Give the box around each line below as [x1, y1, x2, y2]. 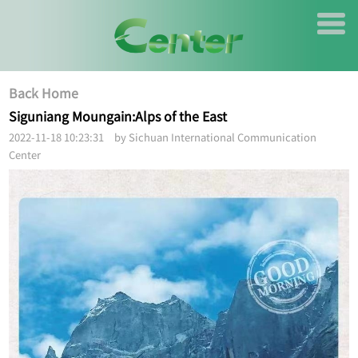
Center [9, 140, 42, 169]
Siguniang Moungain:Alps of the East [9, 99, 234, 135]
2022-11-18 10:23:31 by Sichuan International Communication [9, 122, 317, 152]
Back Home [9, 75, 79, 111]
